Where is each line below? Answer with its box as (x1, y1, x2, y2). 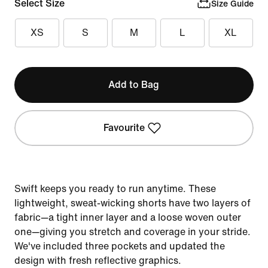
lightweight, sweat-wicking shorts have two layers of (14, 198, 251, 208)
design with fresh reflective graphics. (14, 255, 181, 266)
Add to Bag (108, 80, 160, 90)
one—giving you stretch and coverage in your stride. (14, 227, 251, 237)
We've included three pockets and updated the (14, 241, 225, 251)
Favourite (103, 123, 145, 133)
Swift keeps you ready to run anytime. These (14, 184, 216, 194)
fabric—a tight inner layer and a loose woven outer (14, 212, 241, 223)
